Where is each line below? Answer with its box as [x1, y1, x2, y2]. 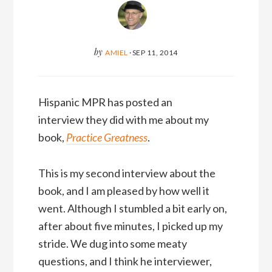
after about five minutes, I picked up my [38, 219, 223, 233]
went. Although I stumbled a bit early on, [38, 202, 227, 216]
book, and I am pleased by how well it [38, 184, 209, 198]
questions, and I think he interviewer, [38, 254, 212, 268]
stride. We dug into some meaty [38, 237, 187, 251]
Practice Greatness [66, 131, 148, 144]
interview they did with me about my [38, 113, 209, 127]
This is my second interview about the [38, 166, 216, 180]
